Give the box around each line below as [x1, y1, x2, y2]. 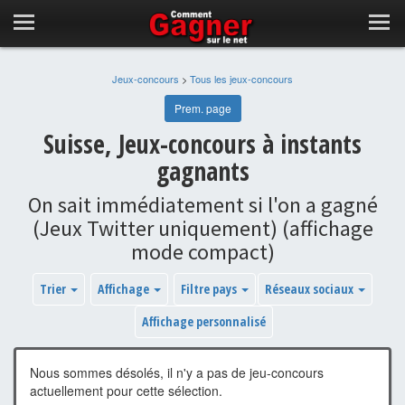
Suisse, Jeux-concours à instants [43, 127, 362, 161]
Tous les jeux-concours [190, 71, 293, 86]
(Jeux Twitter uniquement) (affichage [32, 214, 373, 242]
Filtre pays [181, 280, 240, 297]
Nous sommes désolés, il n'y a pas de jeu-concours [30, 363, 324, 381]
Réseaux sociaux [265, 280, 356, 297]
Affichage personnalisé [141, 313, 266, 330]
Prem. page [174, 100, 231, 116]
